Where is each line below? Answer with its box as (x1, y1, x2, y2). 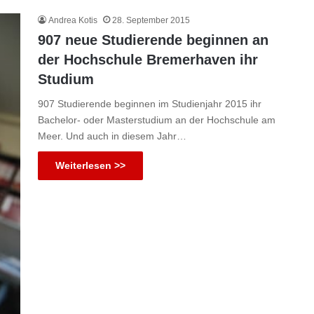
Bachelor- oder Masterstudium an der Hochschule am (38, 114, 275, 126)
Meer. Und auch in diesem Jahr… (38, 130, 186, 142)
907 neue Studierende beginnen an (38, 32, 268, 48)
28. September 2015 (112, 15, 190, 26)
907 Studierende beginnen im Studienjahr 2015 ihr (38, 98, 261, 110)
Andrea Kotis (48, 15, 97, 26)
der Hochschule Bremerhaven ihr (38, 52, 258, 68)
